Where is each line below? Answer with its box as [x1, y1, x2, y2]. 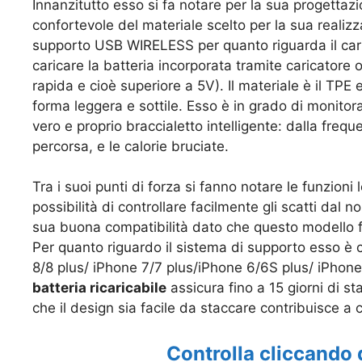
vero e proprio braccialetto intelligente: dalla [32, 117, 318, 134]
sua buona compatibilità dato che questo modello [32, 219, 358, 236]
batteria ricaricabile [32, 280, 166, 297]
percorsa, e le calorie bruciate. [32, 137, 229, 154]
